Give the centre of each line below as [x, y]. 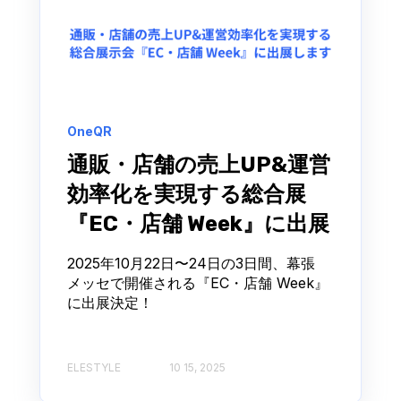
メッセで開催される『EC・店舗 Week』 [198, 282]
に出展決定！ [110, 302]
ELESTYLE [94, 367]
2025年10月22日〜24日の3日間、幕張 [191, 263]
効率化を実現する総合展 [187, 194]
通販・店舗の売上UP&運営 [199, 164]
